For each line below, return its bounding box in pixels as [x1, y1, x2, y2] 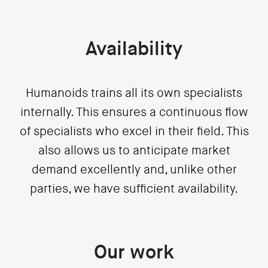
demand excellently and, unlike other [31, 162, 237, 178]
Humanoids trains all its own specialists [26, 86, 242, 101]
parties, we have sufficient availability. [30, 181, 238, 197]
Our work [94, 240, 174, 265]
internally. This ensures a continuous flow [20, 105, 248, 120]
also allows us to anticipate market [38, 143, 230, 159]
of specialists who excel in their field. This [19, 124, 249, 139]
